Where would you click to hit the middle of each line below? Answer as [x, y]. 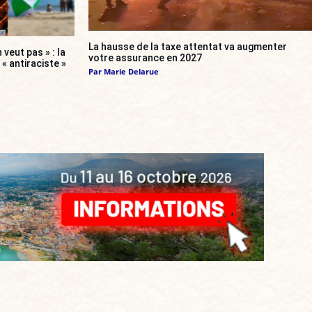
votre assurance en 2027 [145, 58]
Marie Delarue [131, 71]
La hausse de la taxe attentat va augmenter [188, 47]
